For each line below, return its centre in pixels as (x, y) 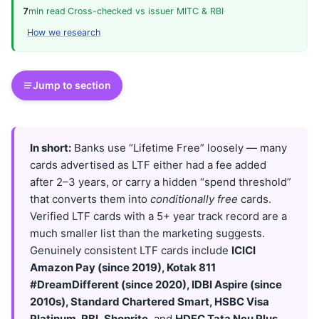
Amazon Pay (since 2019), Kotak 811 (123, 268)
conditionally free (194, 199)
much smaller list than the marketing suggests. (147, 234)
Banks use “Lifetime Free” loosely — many (179, 148)
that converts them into (90, 199)
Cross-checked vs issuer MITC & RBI (146, 11)
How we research (64, 32)
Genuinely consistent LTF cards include (131, 251)
